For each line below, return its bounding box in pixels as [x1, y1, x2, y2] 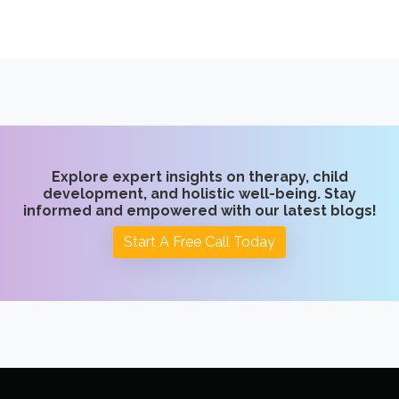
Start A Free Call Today [124, 233, 275, 250]
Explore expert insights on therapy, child [51, 168, 348, 185]
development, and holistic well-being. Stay [43, 185, 356, 202]
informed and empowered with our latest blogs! [22, 202, 377, 219]
